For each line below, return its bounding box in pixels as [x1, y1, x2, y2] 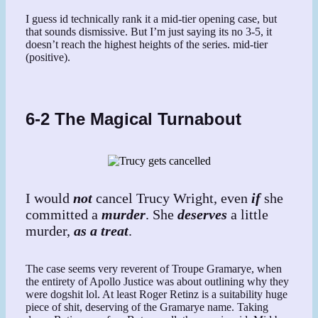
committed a [26, 207, 102, 223]
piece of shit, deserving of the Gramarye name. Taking [26, 300, 269, 313]
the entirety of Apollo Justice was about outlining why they [26, 275, 290, 287]
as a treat [74, 223, 129, 239]
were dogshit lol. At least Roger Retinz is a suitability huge [26, 287, 288, 300]
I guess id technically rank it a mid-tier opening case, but [26, 12, 278, 25]
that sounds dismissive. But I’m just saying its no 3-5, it [26, 25, 273, 38]
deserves [177, 207, 231, 223]
